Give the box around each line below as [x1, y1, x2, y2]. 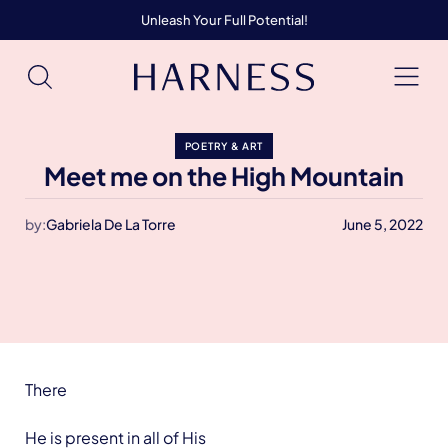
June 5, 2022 [342, 215, 423, 233]
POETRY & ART [184, 140, 264, 152]
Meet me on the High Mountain [44, 160, 404, 192]
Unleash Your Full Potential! [140, 11, 308, 28]
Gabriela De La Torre [46, 215, 176, 233]
